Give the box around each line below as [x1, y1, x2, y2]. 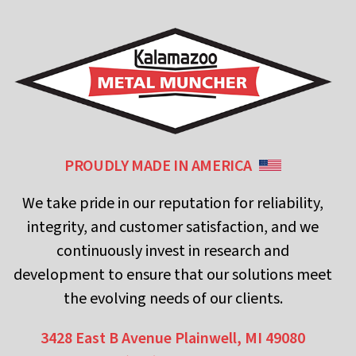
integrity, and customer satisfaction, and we [27, 216, 319, 239]
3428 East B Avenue [41, 327, 175, 350]
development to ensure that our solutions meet [14, 264, 332, 287]
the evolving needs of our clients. [63, 288, 283, 311]
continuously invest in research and [56, 240, 289, 263]
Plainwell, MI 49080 [175, 327, 305, 350]
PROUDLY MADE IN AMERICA [64, 155, 255, 178]
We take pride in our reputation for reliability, [22, 192, 323, 215]
